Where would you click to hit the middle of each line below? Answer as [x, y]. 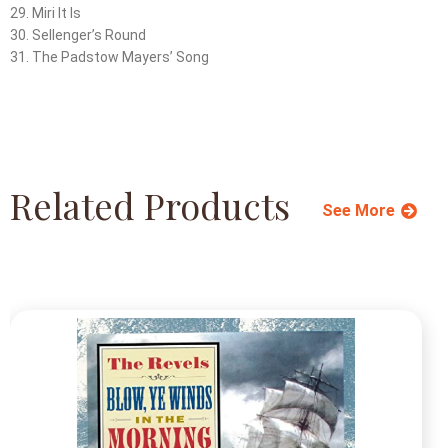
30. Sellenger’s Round [78, 34]
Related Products [150, 204]
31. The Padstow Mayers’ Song [109, 56]
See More [358, 210]
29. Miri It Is [45, 12]
